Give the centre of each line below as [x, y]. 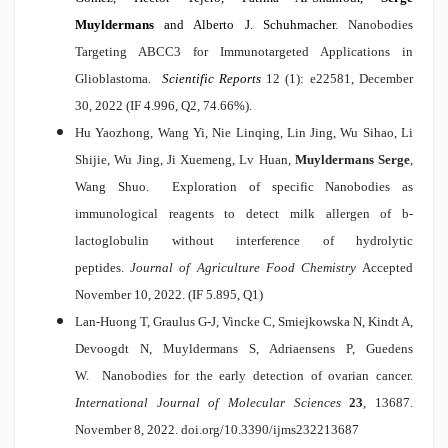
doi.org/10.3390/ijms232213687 [268, 430]
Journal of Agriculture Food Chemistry [246, 268]
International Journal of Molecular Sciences [212, 403]
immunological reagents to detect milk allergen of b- [244, 214]
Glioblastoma [111, 79]
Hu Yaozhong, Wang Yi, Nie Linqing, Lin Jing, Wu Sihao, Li [244, 133]
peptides [98, 268]
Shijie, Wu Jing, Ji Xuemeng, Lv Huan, [185, 160]
